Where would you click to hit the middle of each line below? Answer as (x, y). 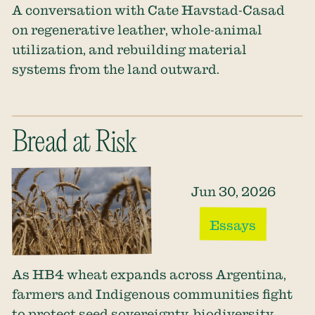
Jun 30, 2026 (233, 191)
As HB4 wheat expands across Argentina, (149, 274)
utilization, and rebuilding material (130, 49)
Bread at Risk (75, 144)
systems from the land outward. (116, 69)
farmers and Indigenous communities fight (153, 294)
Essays (233, 225)
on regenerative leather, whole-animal (137, 29)
